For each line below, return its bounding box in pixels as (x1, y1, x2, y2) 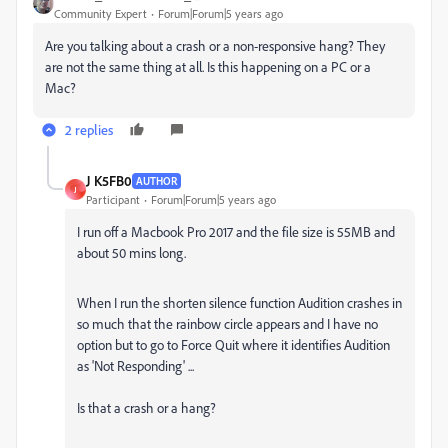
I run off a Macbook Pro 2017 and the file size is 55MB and (77, 223, 395, 240)
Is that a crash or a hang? (77, 399, 216, 416)
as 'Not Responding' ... (77, 357, 194, 374)
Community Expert (54, 6, 147, 21)
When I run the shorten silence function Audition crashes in (77, 294, 402, 311)
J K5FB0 (86, 172, 132, 189)
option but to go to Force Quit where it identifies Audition (77, 336, 390, 353)
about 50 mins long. (77, 244, 189, 261)
